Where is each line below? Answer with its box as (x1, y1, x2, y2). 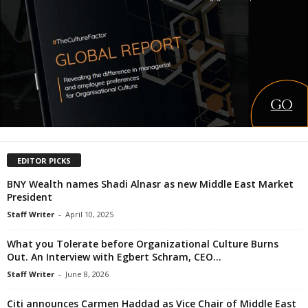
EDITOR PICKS (17, 155, 71, 166)
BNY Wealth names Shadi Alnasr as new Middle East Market (7, 177, 294, 190)
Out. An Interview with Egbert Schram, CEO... (7, 250, 221, 263)
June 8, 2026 (65, 268, 109, 279)
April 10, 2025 (65, 208, 113, 219)
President (7, 190, 52, 203)
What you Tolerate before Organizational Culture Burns (7, 236, 278, 250)
